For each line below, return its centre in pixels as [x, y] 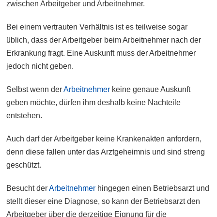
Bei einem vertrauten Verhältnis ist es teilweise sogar [97, 27]
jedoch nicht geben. [40, 66]
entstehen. [24, 116]
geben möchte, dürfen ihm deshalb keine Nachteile [94, 103]
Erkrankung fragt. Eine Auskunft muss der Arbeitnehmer [101, 53]
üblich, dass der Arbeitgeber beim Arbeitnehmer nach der [104, 40]
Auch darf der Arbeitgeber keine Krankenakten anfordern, [104, 139]
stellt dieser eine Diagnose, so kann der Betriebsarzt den [103, 201]
